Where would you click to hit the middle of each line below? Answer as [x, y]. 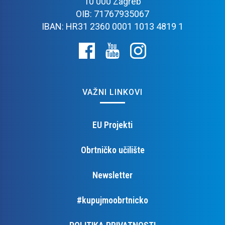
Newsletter [113, 175]
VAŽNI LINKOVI [113, 92]
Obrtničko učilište [113, 150]
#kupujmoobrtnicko [113, 200]
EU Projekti [113, 125]
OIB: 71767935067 [113, 14]
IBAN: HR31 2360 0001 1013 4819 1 [113, 26]
